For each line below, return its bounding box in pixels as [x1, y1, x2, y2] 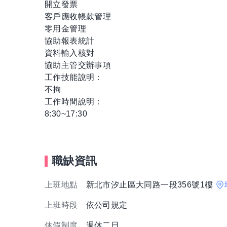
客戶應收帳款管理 [45, 12, 111, 21]
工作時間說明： [45, 97, 103, 106]
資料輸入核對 [45, 49, 95, 58]
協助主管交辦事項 [45, 61, 111, 70]
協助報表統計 [45, 36, 95, 46]
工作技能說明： [45, 73, 103, 82]
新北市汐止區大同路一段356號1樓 [86, 180, 215, 190]
